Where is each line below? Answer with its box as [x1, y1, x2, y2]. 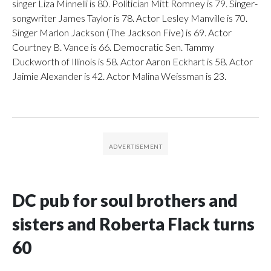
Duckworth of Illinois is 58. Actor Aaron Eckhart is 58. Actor [12, 55, 253, 67]
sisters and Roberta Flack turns [12, 213, 255, 234]
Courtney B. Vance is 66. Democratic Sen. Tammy [12, 41, 214, 53]
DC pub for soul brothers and [12, 189, 238, 211]
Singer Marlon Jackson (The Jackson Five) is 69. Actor [12, 26, 232, 38]
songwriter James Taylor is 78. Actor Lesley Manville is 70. [12, 11, 247, 24]
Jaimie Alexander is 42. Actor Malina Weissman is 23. [12, 70, 226, 82]
